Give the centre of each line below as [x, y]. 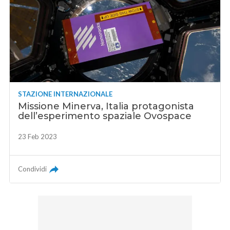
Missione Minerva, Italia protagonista [106, 107]
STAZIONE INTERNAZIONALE [65, 94]
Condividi [33, 169]
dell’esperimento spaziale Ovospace [105, 116]
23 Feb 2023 [38, 137]
